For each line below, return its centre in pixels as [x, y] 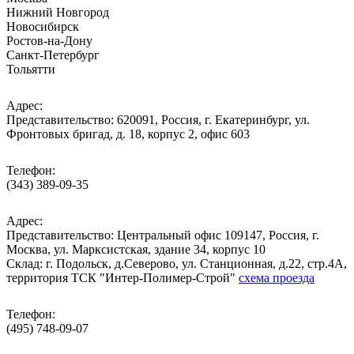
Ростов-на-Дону [49, 41]
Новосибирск [43, 26]
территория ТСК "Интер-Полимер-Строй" [122, 278]
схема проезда [277, 278]
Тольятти [31, 69]
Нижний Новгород [58, 12]
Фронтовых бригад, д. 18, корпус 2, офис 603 [128, 134]
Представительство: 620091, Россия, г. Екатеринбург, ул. [158, 120]
